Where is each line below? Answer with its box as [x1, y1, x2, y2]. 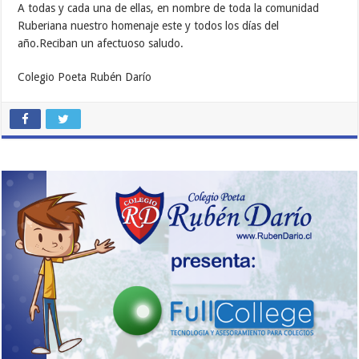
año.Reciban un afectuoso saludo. [18, 37, 184, 50]
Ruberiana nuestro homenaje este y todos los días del [18, 19, 280, 33]
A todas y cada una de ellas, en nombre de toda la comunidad [18, 2, 320, 15]
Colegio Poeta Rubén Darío [18, 71, 152, 84]
